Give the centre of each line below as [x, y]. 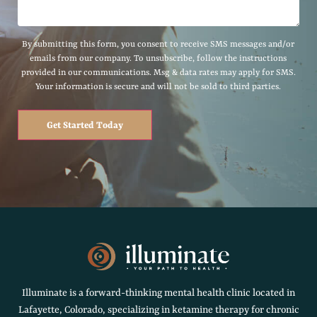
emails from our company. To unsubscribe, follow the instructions [158, 58]
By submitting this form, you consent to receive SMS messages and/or [158, 44]
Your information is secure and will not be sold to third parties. [158, 87]
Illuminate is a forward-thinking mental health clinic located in [158, 293]
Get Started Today [85, 125]
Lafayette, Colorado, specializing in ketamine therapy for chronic [158, 310]
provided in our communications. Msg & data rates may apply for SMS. [158, 73]
